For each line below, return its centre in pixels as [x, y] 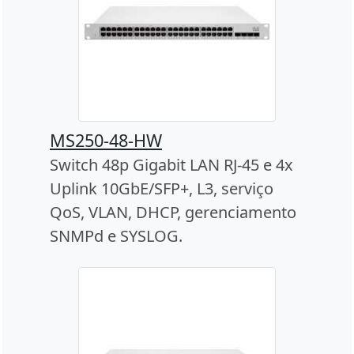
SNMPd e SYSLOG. [116, 235]
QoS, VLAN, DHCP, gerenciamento [173, 212]
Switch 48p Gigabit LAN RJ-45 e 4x [171, 164]
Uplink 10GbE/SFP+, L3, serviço [162, 188]
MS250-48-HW [106, 140]
